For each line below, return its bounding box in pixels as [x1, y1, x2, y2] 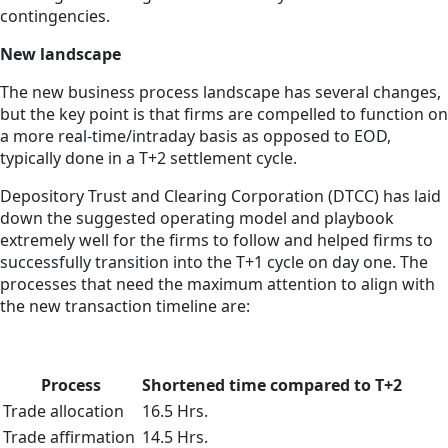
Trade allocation [3, 400, 124, 423]
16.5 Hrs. [142, 400, 208, 423]
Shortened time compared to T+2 [142, 374, 402, 397]
